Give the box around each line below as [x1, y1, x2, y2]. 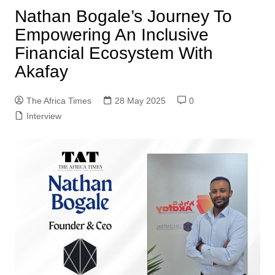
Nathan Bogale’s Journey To [14, 7, 232, 26]
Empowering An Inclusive [14, 25, 209, 45]
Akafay [14, 62, 68, 82]
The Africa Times [26, 96, 91, 106]
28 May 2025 [114, 96, 166, 106]
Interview [26, 111, 61, 122]
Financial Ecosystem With [14, 44, 213, 63]
